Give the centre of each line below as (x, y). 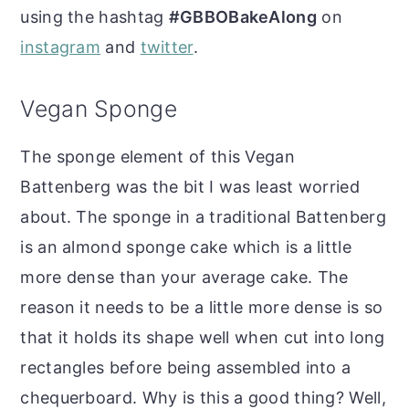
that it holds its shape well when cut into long (203, 337)
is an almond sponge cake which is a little (186, 246)
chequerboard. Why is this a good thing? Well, (203, 397)
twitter (167, 47)
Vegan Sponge (99, 108)
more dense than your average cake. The (184, 277)
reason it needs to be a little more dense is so (202, 307)
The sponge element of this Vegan (157, 156)
